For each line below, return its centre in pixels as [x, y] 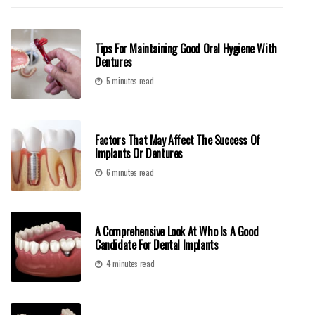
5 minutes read [130, 81]
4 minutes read [130, 264]
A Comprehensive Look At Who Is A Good [177, 232]
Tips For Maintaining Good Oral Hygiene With [186, 49]
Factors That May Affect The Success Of [178, 140]
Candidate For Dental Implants [157, 245]
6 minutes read [130, 172]
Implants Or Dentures [139, 154]
